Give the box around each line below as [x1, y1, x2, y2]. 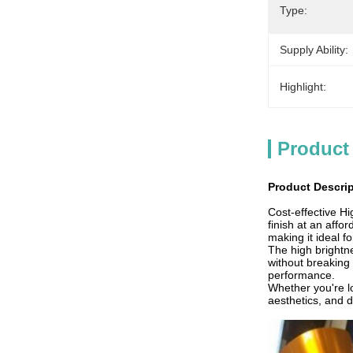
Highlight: [280, 80, 326, 93]
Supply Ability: [280, 43, 348, 56]
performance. [268, 269, 335, 281]
